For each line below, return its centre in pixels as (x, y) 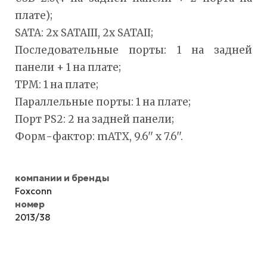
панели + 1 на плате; (68, 67)
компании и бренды (62, 178)
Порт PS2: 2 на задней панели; (94, 119)
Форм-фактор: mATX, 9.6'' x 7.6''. (99, 136)
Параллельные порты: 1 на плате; (103, 102)
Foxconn (33, 191)
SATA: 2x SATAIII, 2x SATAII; (84, 32)
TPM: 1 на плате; (57, 84)
